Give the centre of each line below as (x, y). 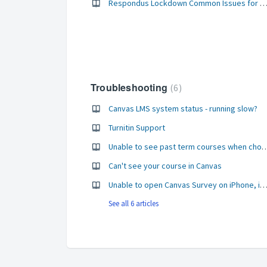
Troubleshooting (131, 87)
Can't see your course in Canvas (165, 166)
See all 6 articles (133, 204)
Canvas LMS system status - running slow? (183, 108)
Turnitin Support (137, 128)
